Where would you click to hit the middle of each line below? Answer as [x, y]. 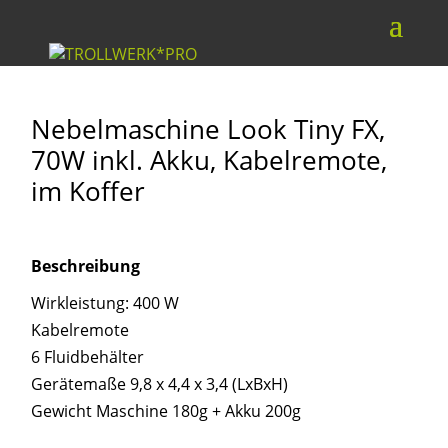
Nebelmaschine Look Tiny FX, [208, 129]
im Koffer [88, 191]
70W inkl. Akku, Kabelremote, [209, 160]
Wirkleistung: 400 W [105, 303]
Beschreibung [86, 266]
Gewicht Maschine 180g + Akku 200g [166, 411]
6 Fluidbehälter [88, 357]
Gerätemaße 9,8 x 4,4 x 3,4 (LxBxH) [160, 384]
